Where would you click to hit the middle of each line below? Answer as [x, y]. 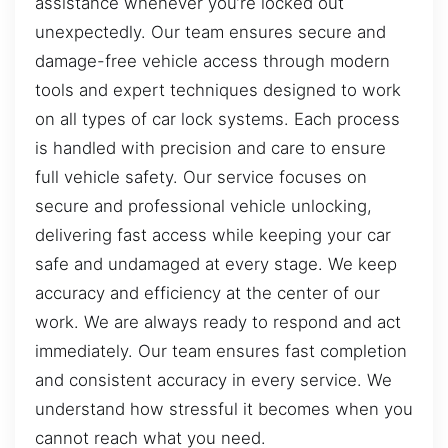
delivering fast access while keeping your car [213, 234]
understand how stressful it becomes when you [224, 408]
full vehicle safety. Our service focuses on [201, 176]
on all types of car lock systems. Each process [217, 118]
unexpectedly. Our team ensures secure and [210, 31]
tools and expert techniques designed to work [218, 89]
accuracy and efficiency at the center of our [207, 292]
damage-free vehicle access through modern [212, 60]
